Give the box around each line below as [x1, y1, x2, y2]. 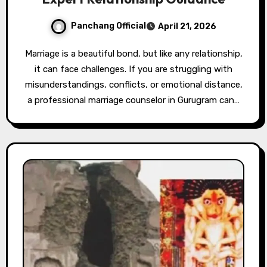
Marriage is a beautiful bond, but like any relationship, [24, 48, 32, 59]
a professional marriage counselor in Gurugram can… [27, 94, 240, 105]
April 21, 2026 [158, 21, 216, 32]
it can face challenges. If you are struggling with [35, 63, 232, 74]
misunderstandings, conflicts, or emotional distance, [24, 79, 243, 90]
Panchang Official [71, 20, 146, 31]
